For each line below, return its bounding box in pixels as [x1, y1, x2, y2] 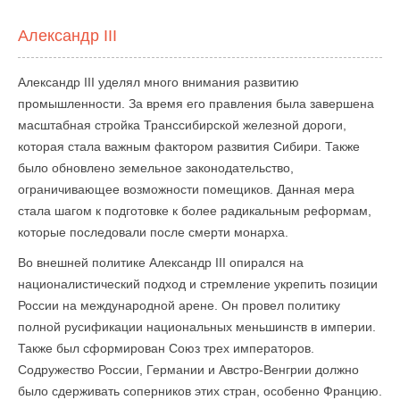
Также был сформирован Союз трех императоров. [18, 341, 314, 355]
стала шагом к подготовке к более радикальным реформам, [18, 204, 371, 218]
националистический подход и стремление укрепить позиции [18, 277, 378, 291]
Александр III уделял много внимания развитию [18, 75, 299, 89]
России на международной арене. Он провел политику [18, 298, 340, 312]
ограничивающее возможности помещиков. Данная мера [18, 182, 354, 196]
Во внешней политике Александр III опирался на [18, 255, 304, 270]
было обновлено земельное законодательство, [18, 161, 294, 175]
